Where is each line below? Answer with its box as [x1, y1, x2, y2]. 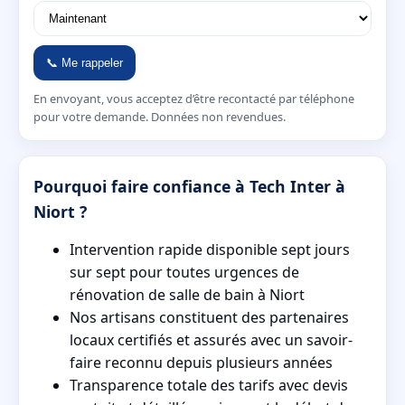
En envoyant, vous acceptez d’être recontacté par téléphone [33, 90, 354, 108]
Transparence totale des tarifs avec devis [70, 375, 348, 396]
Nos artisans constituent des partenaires [70, 307, 349, 328]
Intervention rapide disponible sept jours [70, 240, 350, 260]
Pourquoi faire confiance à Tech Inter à [33, 175, 345, 198]
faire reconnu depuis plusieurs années [70, 353, 333, 373]
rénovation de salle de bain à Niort [70, 285, 305, 306]
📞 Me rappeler [46, 56, 123, 71]
